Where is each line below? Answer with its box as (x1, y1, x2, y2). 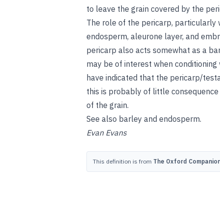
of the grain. (86, 100, 129, 110)
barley (119, 114, 142, 124)
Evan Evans (86, 128, 127, 137)
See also (86, 114, 119, 124)
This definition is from (93, 158, 153, 165)
